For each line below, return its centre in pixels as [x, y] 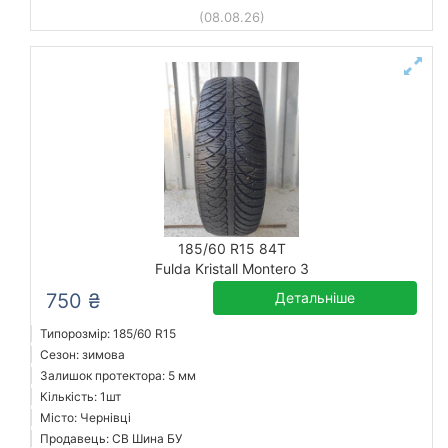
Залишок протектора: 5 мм [118, 376]
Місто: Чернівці [85, 418]
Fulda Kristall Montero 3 [231, 269]
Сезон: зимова [82, 355]
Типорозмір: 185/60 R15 [108, 334]
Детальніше [315, 298]
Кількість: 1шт [80, 397]
